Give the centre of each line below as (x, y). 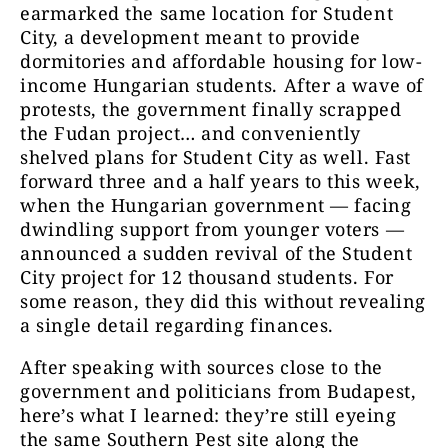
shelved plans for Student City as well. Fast (215, 157)
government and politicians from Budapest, (218, 391)
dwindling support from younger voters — (212, 229)
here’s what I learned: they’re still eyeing (208, 415)
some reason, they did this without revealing (223, 301)
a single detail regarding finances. (177, 325)
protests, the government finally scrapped (211, 109)
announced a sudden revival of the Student (216, 253)
